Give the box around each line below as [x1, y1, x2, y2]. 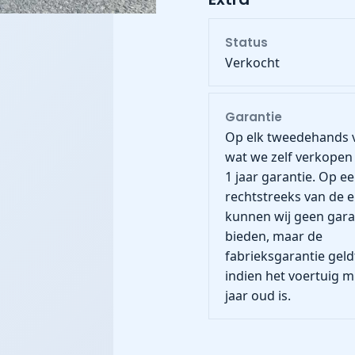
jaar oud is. [224, 287, 291, 304]
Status [224, 34, 268, 51]
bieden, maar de [224, 227, 323, 245]
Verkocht [224, 54, 280, 71]
